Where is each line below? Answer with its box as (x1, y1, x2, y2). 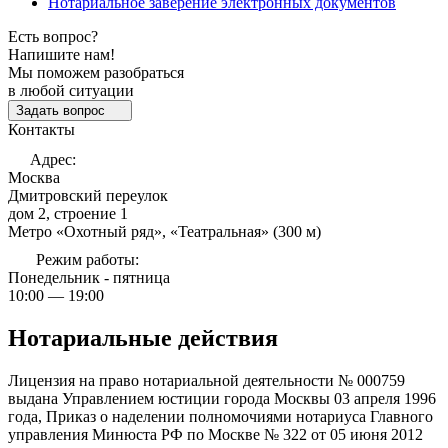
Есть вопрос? (8, 27, 98, 45)
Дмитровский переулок (8, 186, 168, 204)
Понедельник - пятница (8, 268, 170, 286)
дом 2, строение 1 (8, 204, 128, 222)
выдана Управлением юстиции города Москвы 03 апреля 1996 (8, 389, 436, 407)
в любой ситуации (8, 81, 134, 99)
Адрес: (26, 150, 76, 168)
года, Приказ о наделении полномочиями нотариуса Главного (8, 407, 433, 425)
